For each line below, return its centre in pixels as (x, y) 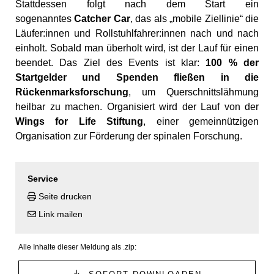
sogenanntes (45, 19)
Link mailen (61, 214)
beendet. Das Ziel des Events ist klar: (111, 63)
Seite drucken (65, 197)
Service (43, 179)
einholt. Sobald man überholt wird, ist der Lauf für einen (137, 48)
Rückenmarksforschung (72, 92)
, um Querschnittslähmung (194, 92)
